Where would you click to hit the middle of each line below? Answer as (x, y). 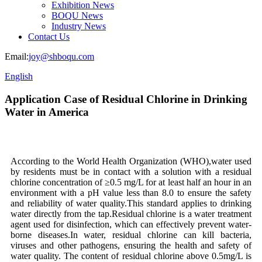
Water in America (47, 112)
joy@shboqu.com (61, 56)
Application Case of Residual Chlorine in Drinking (126, 99)
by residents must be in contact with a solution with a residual (131, 172)
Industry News (79, 26)
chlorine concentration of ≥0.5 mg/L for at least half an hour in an (131, 182)
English (19, 76)
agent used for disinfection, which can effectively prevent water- (131, 225)
